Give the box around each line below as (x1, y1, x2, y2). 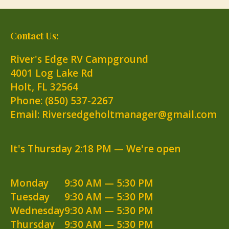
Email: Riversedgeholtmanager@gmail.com (10, 108, 217, 121)
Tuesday (10, 190, 50, 203)
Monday (10, 176, 49, 190)
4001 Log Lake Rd (10, 66, 93, 80)
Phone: (10, 94, 45, 107)
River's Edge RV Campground (10, 53, 148, 66)
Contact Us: (10, 30, 59, 42)
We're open (126, 142, 180, 155)
